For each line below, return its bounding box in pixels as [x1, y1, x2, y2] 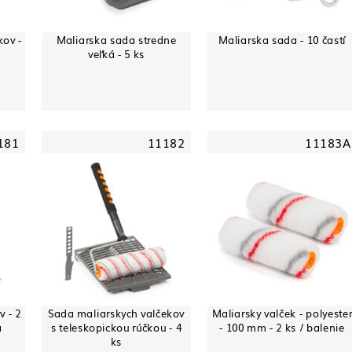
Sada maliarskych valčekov [48, 305, 185, 321]
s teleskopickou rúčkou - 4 [50, 319, 182, 335]
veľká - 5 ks [87, 46, 145, 61]
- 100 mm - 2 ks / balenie [219, 319, 345, 335]
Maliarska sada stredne [56, 31, 177, 47]
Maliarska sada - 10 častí [218, 31, 346, 47]
